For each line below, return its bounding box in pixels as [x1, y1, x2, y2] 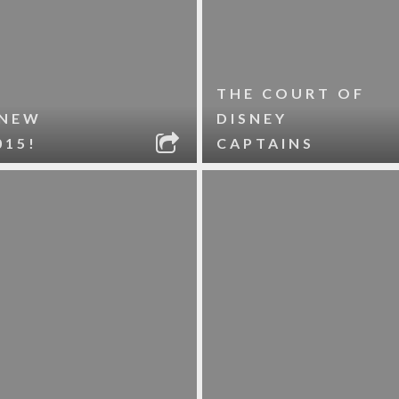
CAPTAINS [216, 134, 315, 151]
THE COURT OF [216, 85, 366, 102]
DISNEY [216, 110, 289, 126]
